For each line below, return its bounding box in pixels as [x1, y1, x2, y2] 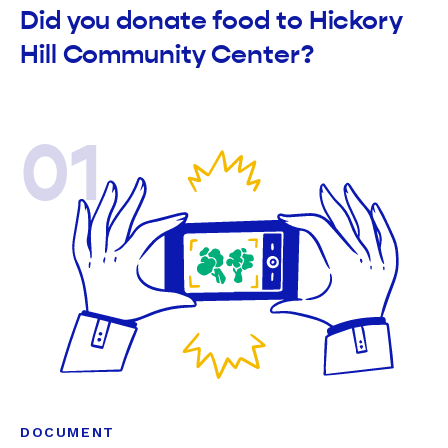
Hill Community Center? [20, 39, 314, 71]
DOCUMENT [20, 423, 115, 440]
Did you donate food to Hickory [20, 5, 403, 37]
